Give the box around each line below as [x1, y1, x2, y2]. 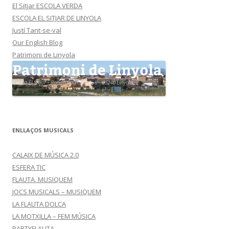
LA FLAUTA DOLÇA [12, 199, 66, 209]
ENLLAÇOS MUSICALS [12, 126, 74, 134]
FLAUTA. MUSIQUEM [12, 175, 73, 185]
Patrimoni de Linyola [12, 50, 75, 60]
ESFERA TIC [12, 163, 45, 172]
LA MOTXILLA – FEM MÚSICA [12, 212, 96, 221]
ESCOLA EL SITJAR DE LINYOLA [12, 13, 101, 23]
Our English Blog [12, 38, 62, 48]
